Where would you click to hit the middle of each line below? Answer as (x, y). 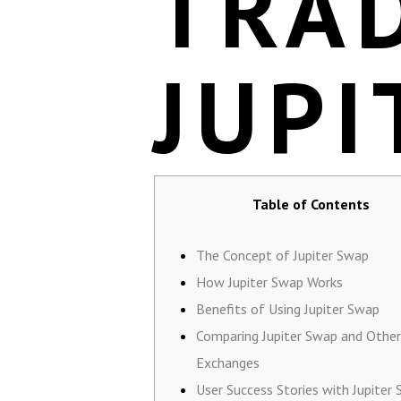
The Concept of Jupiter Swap (282, 255)
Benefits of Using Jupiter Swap (288, 308)
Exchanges (228, 362)
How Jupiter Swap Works (269, 282)
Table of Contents (311, 204)
